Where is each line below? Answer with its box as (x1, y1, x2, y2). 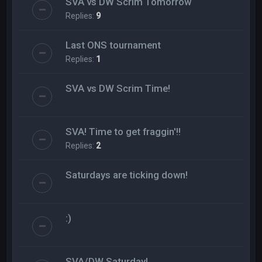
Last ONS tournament (65, 39, 161, 51)
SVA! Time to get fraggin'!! (65, 125, 181, 137)
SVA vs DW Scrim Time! (65, 82, 171, 94)
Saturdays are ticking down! (65, 168, 188, 181)
